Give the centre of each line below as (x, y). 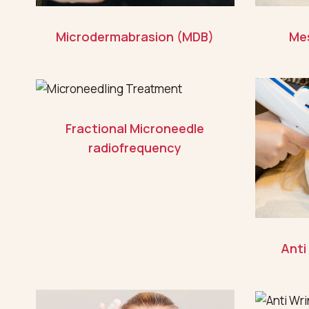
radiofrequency (135, 147)
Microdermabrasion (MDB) (135, 36)
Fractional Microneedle (135, 128)
